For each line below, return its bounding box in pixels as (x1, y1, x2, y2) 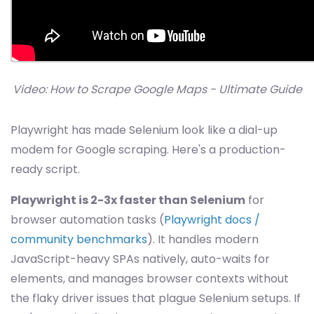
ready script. (11, 161, 80, 177)
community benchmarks (11, 231, 147, 247)
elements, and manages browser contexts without (11, 271, 289, 287)
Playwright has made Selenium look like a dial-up (11, 122, 278, 138)
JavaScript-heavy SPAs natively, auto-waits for (11, 251, 270, 267)
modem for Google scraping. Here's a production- (11, 142, 286, 158)
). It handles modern (147, 231, 259, 247)
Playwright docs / (164, 212, 260, 228)
